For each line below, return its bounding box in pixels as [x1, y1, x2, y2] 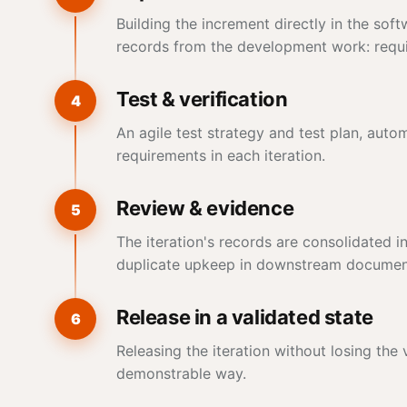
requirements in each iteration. [116, 145, 325, 164]
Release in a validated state [116, 304, 373, 329]
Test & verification [116, 86, 288, 111]
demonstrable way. [116, 363, 246, 382]
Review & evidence [116, 195, 294, 220]
